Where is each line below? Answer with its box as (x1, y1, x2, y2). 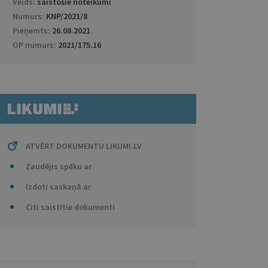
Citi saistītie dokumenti (25, 202, 115, 212)
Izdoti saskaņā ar (25, 181, 91, 192)
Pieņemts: (12, 25, 52, 36)
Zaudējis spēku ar (25, 161, 92, 172)
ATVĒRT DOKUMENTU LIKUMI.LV (25, 141, 142, 151)
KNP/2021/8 (45, 11, 87, 22)
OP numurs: (12, 39, 58, 50)
